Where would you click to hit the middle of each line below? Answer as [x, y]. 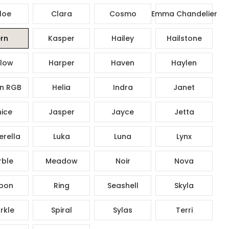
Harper [61, 63]
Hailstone [184, 38]
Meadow [61, 161]
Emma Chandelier [184, 14]
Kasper [61, 38]
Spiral [61, 210]
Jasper [61, 112]
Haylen [184, 63]
